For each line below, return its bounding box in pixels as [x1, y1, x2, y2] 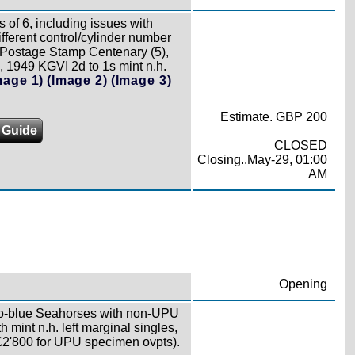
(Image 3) [110, 74, 172, 87]
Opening [278, 277, 327, 291]
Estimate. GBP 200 [219, 110, 327, 124]
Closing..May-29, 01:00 [197, 153, 327, 166]
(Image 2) [47, 74, 108, 87]
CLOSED [273, 139, 327, 152]
